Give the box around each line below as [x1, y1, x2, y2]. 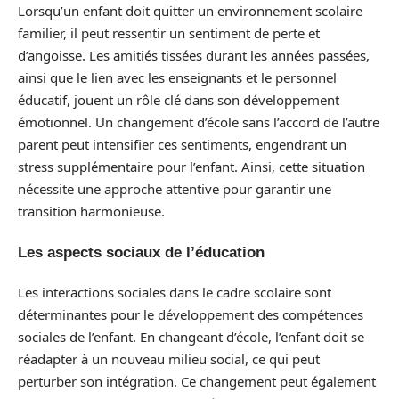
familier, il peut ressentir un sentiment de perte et [18, 24, 320, 42]
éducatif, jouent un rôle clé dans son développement [18, 91, 339, 109]
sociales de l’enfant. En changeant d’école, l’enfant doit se [18, 328, 364, 346]
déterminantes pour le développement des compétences [18, 305, 363, 323]
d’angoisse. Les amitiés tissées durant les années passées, [18, 46, 370, 64]
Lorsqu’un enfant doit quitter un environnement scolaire [18, 2, 362, 20]
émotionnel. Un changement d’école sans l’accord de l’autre [18, 113, 379, 131]
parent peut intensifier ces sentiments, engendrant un [18, 135, 346, 153]
